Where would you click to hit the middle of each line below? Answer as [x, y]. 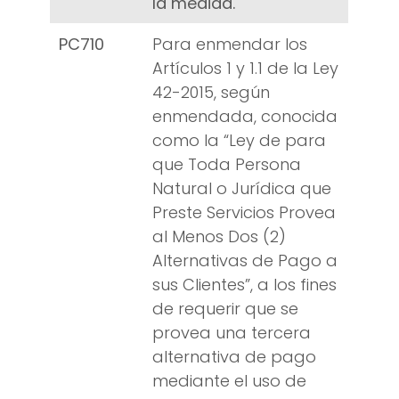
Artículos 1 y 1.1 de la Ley [245, 69]
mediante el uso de [229, 381]
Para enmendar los [230, 45]
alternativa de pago [234, 357]
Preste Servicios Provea [244, 213]
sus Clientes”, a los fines [244, 285]
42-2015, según [211, 93]
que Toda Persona [227, 165]
